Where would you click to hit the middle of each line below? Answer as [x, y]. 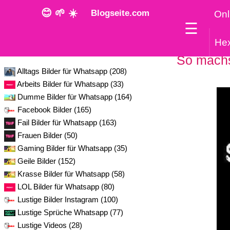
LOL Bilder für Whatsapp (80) [66, 187]
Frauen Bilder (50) [47, 136]
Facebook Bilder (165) [54, 110]
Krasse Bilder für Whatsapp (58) [71, 174]
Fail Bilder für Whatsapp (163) [67, 122]
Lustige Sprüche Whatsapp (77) [70, 213]
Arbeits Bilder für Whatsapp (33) [70, 84]
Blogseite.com [117, 13]
